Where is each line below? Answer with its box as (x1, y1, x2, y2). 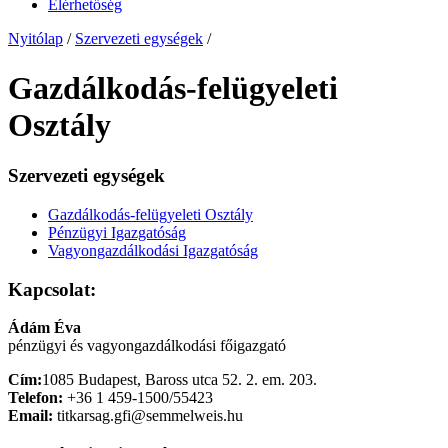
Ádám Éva (8, 319, 81, 337)
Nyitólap (8, 30, 63, 48)
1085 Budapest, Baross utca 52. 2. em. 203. (42, 371, 317, 389)
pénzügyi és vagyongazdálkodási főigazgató (8, 337, 286, 355)
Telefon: (8, 389, 63, 407)
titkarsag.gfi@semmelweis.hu (53, 407, 243, 425)
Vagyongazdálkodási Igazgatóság (48, 241, 258, 259)
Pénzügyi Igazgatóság (48, 223, 186, 241)
